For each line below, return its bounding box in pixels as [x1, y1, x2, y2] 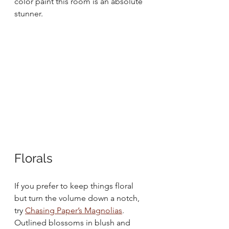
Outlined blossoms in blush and [14, 218, 132, 228]
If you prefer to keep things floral [14, 181, 135, 191]
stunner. [14, 9, 43, 18]
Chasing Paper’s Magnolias [25, 205, 122, 216]
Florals [14, 151, 53, 166]
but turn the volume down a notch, [14, 193, 142, 203]
